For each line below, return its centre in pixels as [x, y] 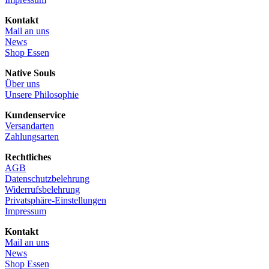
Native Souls [30, 73]
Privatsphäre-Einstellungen [56, 200]
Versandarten [29, 126]
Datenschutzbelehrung [47, 179]
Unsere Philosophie [42, 95]
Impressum [26, 211]
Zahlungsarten [32, 137]
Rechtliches [28, 157]
